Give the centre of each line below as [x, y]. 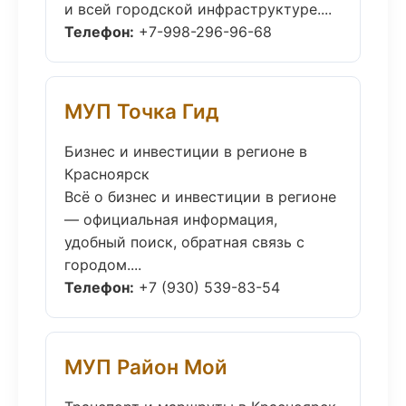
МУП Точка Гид [142, 111]
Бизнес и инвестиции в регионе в [186, 151]
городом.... [103, 265]
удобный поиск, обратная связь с [184, 242]
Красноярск [107, 174]
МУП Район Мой [146, 367]
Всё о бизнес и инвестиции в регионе [200, 197]
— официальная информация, [171, 219]
